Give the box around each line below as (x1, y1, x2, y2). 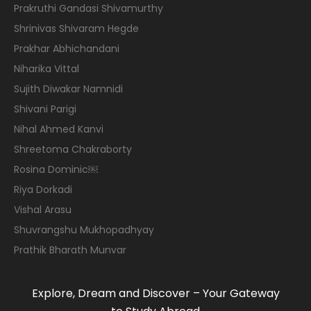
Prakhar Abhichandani (14, 41, 119, 56)
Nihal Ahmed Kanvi (14, 121, 103, 136)
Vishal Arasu (14, 202, 72, 217)
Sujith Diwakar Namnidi (14, 81, 123, 96)
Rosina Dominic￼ (14, 162, 98, 176)
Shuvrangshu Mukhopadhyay (14, 222, 154, 237)
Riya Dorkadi (14, 182, 72, 196)
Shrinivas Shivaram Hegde (14, 21, 139, 35)
